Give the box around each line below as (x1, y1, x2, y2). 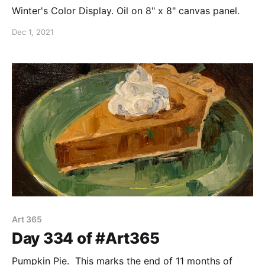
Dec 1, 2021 (12, 27, 54, 37)
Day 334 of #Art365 (12, 228, 160, 247)
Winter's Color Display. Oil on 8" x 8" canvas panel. (12, 5, 240, 17)
